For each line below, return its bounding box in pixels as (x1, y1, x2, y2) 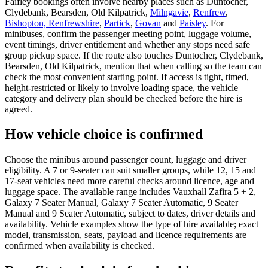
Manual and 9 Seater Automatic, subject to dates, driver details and (5, 208, 255, 219)
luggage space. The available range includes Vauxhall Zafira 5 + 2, (5, 187, 256, 197)
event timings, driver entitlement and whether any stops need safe (5, 39, 250, 50)
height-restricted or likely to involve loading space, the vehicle (5, 82, 238, 93)
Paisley (179, 17, 206, 28)
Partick (104, 17, 130, 28)
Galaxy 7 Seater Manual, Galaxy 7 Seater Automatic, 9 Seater (5, 197, 238, 208)
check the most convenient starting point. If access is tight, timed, (5, 71, 249, 82)
